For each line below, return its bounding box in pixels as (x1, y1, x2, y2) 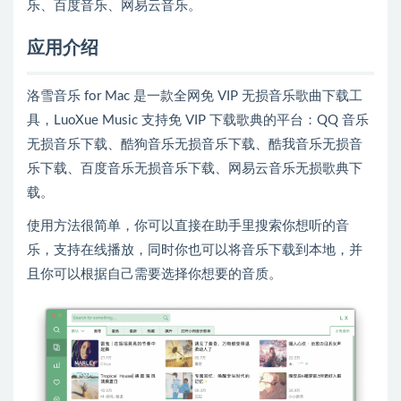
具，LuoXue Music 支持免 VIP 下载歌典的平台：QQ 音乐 (27, 114, 369, 127)
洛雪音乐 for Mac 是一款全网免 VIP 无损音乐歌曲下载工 (27, 90, 363, 103)
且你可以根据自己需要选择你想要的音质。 (27, 268, 282, 281)
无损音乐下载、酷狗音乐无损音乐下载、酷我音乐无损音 (27, 138, 363, 151)
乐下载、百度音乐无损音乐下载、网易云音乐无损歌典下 (27, 162, 363, 175)
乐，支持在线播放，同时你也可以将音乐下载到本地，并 (27, 243, 363, 257)
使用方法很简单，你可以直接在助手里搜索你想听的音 (27, 219, 349, 233)
